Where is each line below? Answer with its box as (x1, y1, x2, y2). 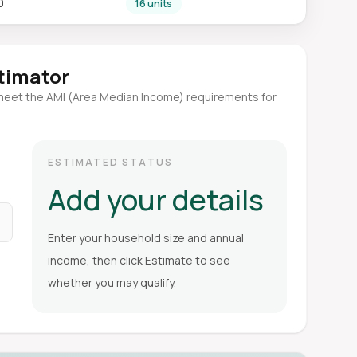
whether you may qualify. (47, 275, 176, 290)
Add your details (47, 180, 264, 219)
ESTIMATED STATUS (47, 155, 174, 169)
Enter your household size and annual (47, 230, 244, 245)
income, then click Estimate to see (47, 253, 230, 268)
